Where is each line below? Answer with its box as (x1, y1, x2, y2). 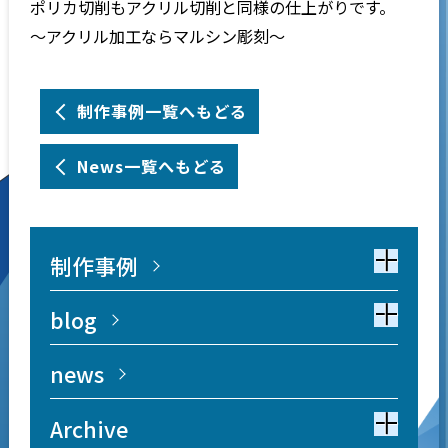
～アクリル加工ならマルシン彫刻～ (30, 23, 286, 48)
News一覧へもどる (77, 154, 227, 179)
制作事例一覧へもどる (77, 99, 248, 124)
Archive (50, 412, 129, 444)
